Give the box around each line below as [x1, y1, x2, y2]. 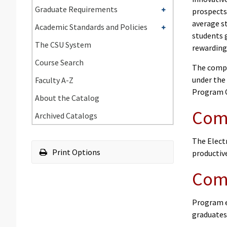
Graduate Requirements [35, 4, 118, 14]
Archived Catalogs [35, 110, 97, 121]
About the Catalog [35, 93, 99, 103]
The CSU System [35, 40, 91, 50]
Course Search [35, 57, 84, 67]
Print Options [51, 147, 100, 157]
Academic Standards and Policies [35, 22, 147, 32]
